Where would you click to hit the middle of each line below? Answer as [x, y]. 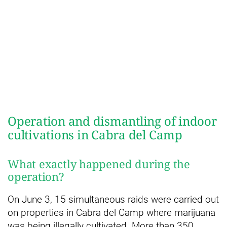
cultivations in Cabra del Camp [95, 134]
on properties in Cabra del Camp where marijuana [111, 212]
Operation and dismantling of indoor [112, 121]
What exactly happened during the [99, 163]
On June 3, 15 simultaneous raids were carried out [113, 199]
